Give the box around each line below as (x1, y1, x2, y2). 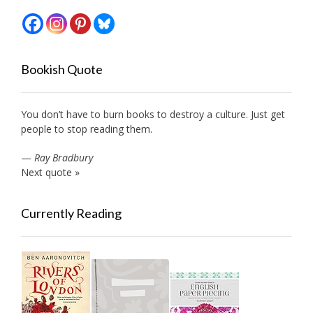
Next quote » (21, 166, 80, 180)
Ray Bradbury (34, 151, 93, 165)
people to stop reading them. (21, 122, 152, 136)
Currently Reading (21, 205, 122, 221)
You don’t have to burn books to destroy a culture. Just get (21, 108, 285, 122)
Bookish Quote (21, 61, 103, 78)
